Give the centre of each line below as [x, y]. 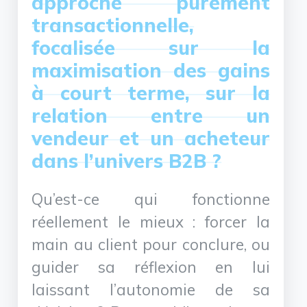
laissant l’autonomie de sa [151, 289]
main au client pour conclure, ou [151, 244]
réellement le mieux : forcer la [151, 221]
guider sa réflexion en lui [151, 267]
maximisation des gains [151, 70]
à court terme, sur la [151, 93]
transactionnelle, [113, 25]
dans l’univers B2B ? [127, 160]
